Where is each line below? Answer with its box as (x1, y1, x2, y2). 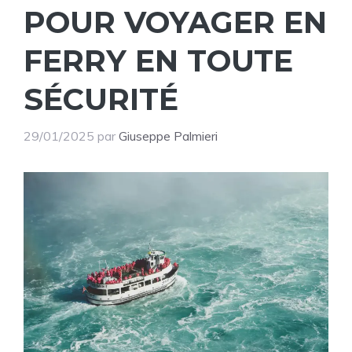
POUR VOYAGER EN (24, 4, 327, 41)
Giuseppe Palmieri (119, 128, 218, 144)
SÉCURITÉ (24, 81, 178, 118)
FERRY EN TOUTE (24, 42, 293, 79)
